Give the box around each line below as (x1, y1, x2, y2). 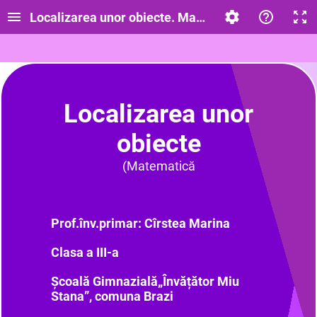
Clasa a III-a (51, 245, 119, 260)
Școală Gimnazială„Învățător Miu (51, 274, 239, 289)
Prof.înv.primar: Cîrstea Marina (51, 216, 230, 231)
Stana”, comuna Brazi (51, 289, 173, 304)
